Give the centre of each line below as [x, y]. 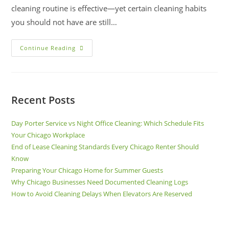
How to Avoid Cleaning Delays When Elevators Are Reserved [102, 194]
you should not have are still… [64, 22]
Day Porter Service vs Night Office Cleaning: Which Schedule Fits [108, 123]
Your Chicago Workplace [48, 135]
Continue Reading [48, 48]
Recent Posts [43, 100]
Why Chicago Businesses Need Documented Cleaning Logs [100, 182]
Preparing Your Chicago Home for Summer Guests [87, 170]
